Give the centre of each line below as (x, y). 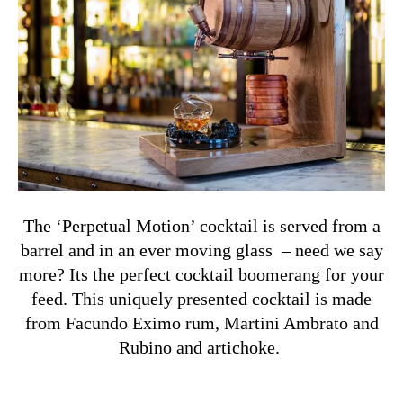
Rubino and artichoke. (201, 348)
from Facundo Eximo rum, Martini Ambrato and (201, 323)
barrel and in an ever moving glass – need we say (201, 251)
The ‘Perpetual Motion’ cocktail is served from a (201, 226)
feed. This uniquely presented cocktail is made (201, 299)
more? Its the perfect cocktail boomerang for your (201, 275)
